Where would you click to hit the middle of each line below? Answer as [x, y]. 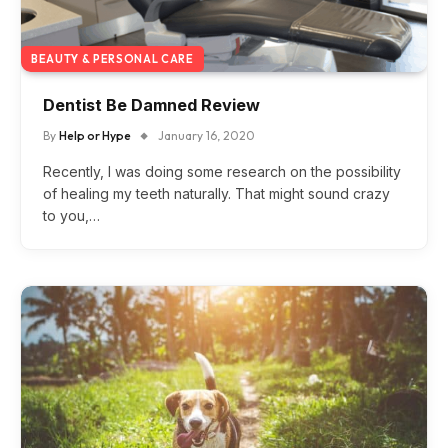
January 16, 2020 [206, 135]
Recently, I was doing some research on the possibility [222, 171]
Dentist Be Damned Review [151, 104]
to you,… [71, 215]
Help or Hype [95, 135]
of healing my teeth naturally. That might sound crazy [216, 193]
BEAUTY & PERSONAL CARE [112, 58]
